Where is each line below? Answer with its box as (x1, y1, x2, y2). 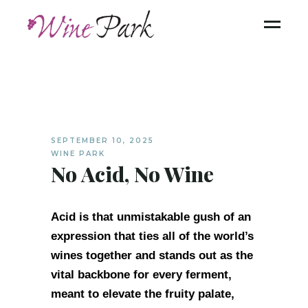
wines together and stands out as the (51, 249, 253, 262)
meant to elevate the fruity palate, (51, 287, 234, 300)
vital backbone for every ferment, (51, 268, 232, 281)
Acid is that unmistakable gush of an (51, 210, 251, 223)
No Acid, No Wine (51, 160, 214, 188)
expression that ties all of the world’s (51, 230, 254, 243)
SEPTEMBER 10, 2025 (51, 136, 154, 145)
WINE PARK (51, 149, 105, 158)
